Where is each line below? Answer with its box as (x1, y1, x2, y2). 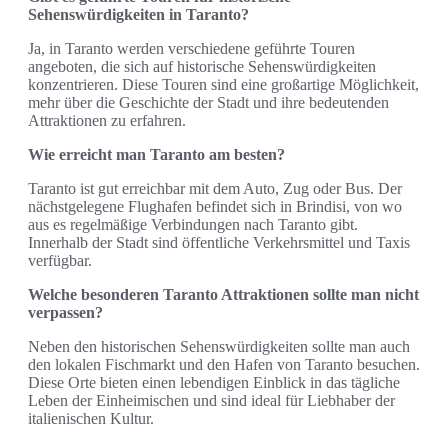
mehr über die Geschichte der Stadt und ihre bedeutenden (28, 93, 389, 111)
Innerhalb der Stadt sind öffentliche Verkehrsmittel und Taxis (28, 233, 410, 251)
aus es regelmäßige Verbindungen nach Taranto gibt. (28, 215, 358, 233)
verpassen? (28, 303, 103, 321)
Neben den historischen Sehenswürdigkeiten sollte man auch (28, 337, 410, 355)
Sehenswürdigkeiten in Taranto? (28, 5, 249, 23)
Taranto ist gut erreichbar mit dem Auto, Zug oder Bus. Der (28, 179, 402, 197)
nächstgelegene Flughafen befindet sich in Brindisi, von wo (28, 197, 402, 215)
